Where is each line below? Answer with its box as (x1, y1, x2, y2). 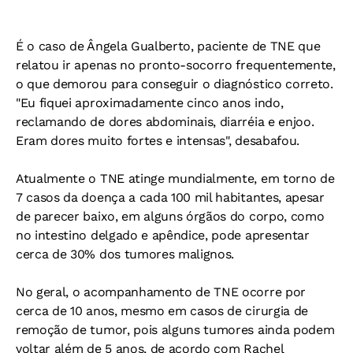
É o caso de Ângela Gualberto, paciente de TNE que (16, 39, 321, 54)
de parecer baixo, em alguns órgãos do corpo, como (16, 209, 325, 225)
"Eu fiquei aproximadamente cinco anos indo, (16, 95, 284, 111)
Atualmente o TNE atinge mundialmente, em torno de (16, 171, 335, 187)
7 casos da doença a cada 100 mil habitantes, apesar (16, 190, 325, 206)
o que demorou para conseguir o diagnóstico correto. (16, 76, 333, 92)
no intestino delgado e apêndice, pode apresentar (16, 228, 310, 243)
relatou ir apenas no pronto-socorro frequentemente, (16, 58, 336, 73)
